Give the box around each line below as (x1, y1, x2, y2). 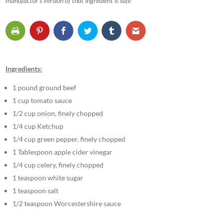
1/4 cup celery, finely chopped (12, 160, 104, 169)
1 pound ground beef (12, 83, 77, 92)
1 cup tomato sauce (12, 96, 72, 105)
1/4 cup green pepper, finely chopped (12, 134, 126, 143)
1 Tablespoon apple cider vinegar (12, 147, 113, 156)
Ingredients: (5, 64, 43, 73)
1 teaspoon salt (12, 186, 59, 195)
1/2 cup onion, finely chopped (12, 109, 104, 117)
